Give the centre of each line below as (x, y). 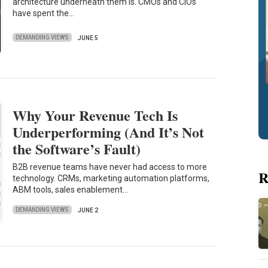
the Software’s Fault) (77, 148)
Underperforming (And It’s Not (109, 132)
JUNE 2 (88, 210)
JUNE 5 (88, 38)
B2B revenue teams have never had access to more (110, 167)
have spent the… (44, 13)
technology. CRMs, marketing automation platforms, (111, 179)
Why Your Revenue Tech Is (95, 115)
